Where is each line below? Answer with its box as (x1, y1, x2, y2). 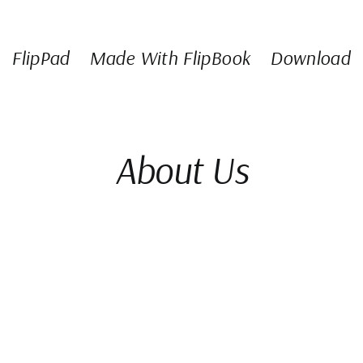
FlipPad (11, 45, 70, 70)
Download (270, 45, 351, 70)
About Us (114, 146, 249, 194)
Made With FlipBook (88, 45, 251, 70)
